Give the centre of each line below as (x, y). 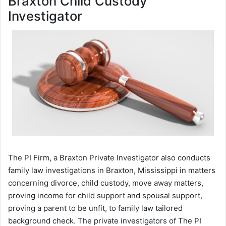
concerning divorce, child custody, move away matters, (106, 183)
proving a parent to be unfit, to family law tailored (95, 208)
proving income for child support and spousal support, (105, 195)
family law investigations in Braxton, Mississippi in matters (112, 170)
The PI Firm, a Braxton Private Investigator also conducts (109, 157)
